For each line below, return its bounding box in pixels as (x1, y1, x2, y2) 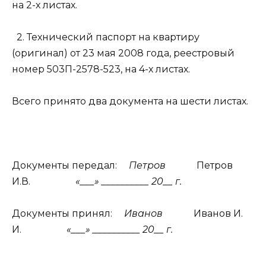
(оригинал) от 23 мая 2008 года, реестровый (12, 47, 235, 59)
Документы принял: (12, 208, 115, 220)
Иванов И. (194, 208, 243, 220)
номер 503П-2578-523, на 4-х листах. (12, 63, 190, 75)
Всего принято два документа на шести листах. (12, 95, 248, 107)
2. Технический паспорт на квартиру (17, 31, 199, 43)
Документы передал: (12, 160, 119, 172)
